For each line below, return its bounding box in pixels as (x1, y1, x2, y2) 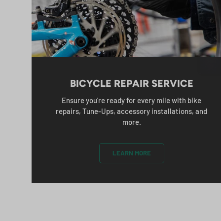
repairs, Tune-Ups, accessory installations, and (56, 107, 208, 116)
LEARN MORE (112, 149, 151, 157)
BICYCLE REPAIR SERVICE (70, 77, 193, 90)
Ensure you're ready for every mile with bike (62, 96, 202, 105)
